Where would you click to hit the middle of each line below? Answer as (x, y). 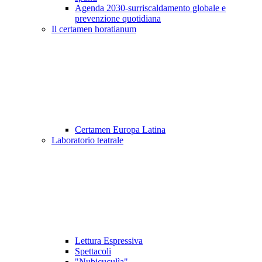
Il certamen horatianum (94, 29)
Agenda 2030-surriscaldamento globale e (150, 8)
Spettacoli (93, 251)
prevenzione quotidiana (118, 19)
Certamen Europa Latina (120, 130)
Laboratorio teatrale (87, 140)
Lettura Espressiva (109, 241)
